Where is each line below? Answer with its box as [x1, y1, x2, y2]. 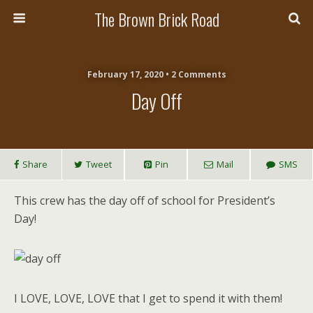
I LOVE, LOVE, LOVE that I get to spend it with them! [14, 291, 282, 306]
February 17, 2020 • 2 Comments [87, 68, 226, 80]
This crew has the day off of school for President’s [14, 193, 275, 208]
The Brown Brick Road [94, 6, 219, 31]
